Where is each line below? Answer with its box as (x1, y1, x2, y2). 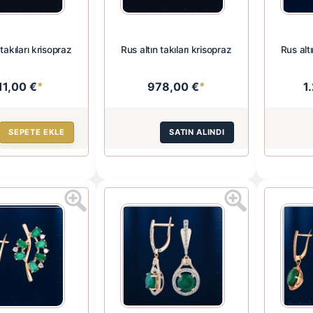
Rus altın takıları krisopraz (120, 43, 232, 55)
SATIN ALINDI (169, 126, 225, 137)
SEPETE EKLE (8, 126, 65, 137)
